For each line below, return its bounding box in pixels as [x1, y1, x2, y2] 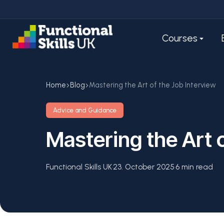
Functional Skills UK [46, 162, 112, 171]
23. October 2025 [113, 162, 174, 171]
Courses [161, 32, 198, 44]
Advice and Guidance [53, 106, 116, 114]
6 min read [175, 162, 213, 171]
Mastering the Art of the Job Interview [89, 80, 216, 89]
